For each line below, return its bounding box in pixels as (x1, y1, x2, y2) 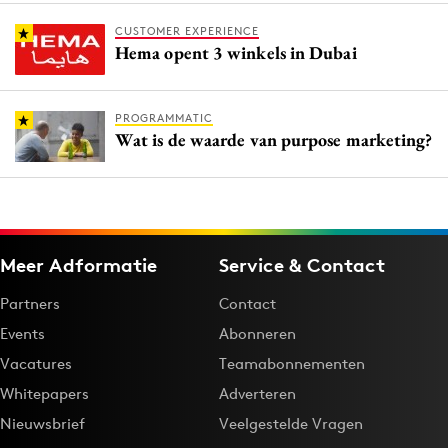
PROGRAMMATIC (115, 111, 213, 126)
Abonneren (219, 323, 296, 343)
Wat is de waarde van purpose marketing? (115, 128, 433, 152)
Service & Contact (219, 252, 385, 277)
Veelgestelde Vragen (219, 413, 363, 433)
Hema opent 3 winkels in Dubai (115, 41, 357, 65)
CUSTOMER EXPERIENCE (115, 24, 259, 39)
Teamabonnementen (219, 353, 365, 373)
